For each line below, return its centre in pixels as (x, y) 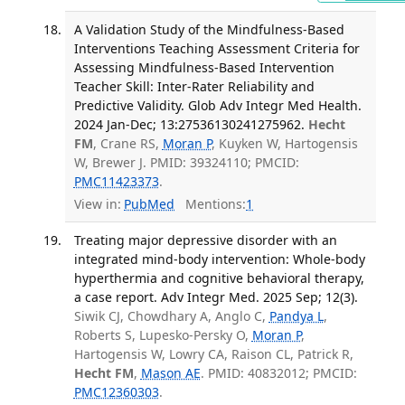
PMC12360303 (116, 392)
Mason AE (170, 373)
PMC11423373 (116, 182)
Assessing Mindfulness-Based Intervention (204, 68)
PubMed (149, 203)
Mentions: (210, 203)
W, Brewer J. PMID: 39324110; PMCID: (186, 163)
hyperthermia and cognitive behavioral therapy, (219, 278)
